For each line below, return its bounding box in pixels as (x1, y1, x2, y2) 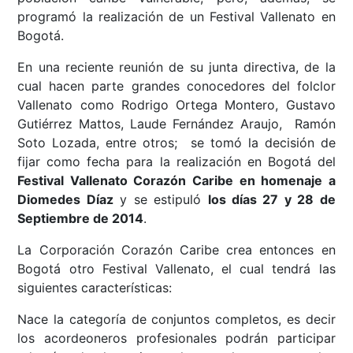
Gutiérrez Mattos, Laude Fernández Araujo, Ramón (17, 115, 336, 132)
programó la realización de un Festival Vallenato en (17, 8, 336, 24)
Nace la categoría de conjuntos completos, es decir (17, 310, 336, 327)
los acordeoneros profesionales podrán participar (17, 329, 336, 346)
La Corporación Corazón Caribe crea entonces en (17, 241, 336, 258)
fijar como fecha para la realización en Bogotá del (17, 153, 336, 169)
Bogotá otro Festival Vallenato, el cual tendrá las (17, 260, 336, 277)
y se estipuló (113, 191, 208, 207)
